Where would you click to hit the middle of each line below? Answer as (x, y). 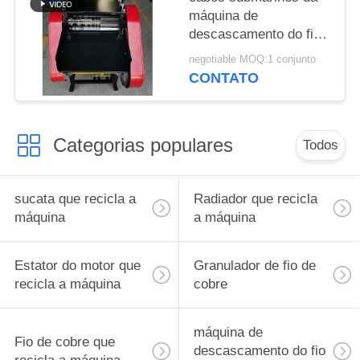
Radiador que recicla (255, 199)
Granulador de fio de (254, 266)
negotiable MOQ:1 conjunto (253, 60)
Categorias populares (143, 145)
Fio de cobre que (64, 342)
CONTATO (224, 78)
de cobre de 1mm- (244, 52)
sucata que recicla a (75, 199)
